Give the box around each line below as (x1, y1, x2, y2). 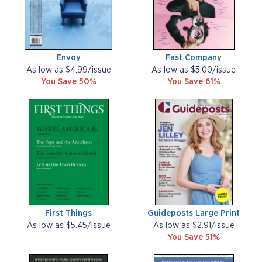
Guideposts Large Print (147, 209, 240, 218)
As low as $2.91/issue (153, 221, 235, 230)
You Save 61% (167, 77, 220, 87)
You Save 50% (40, 77, 96, 87)
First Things (45, 209, 92, 218)
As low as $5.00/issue (151, 65, 236, 75)
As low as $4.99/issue (26, 65, 111, 75)
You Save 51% (167, 233, 220, 242)
